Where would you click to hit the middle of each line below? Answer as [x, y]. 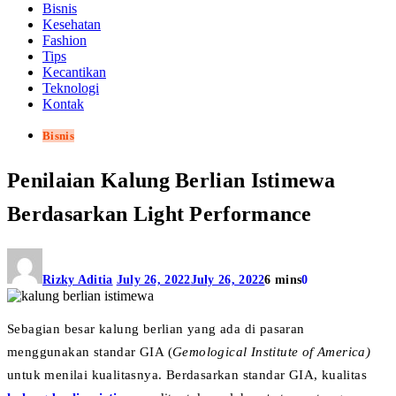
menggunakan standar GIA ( [90, 351]
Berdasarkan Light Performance [160, 213]
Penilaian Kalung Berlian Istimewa [171, 180]
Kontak [63, 104]
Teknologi [71, 88]
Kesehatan [72, 24]
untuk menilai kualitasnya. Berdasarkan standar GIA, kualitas [187, 374]
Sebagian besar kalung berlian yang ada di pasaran [156, 328]
